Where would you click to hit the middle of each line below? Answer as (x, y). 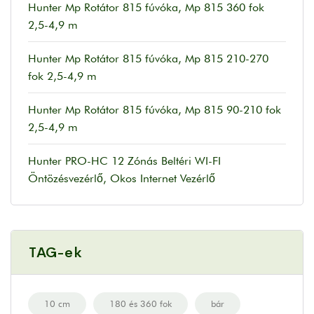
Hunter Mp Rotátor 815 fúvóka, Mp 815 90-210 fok (155, 110)
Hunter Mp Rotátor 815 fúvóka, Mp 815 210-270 (148, 59)
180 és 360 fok (141, 304)
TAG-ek (55, 253)
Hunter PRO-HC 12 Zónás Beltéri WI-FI (124, 161)
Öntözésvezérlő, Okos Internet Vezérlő (122, 179)
